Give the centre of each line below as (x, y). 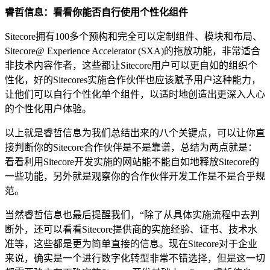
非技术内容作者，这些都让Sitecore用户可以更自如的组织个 (131, 65)
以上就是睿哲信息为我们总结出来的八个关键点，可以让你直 (135, 133)
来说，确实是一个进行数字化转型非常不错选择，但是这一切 (135, 258)
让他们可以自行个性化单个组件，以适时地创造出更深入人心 (135, 94)
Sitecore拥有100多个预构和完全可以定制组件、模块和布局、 (133, 36)
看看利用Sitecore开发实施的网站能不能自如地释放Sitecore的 (132, 162)
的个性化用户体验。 (48, 108)
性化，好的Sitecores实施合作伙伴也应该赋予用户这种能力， (133, 80)
